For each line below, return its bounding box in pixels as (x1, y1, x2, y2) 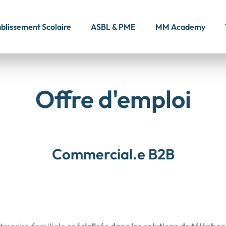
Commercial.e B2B (51, 145, 175, 163)
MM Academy (155, 22, 205, 32)
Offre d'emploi (35, 84, 191, 114)
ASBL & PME (91, 22, 136, 32)
